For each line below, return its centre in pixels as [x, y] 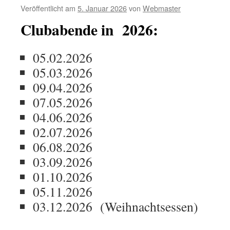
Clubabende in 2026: [89, 30]
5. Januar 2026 [102, 8]
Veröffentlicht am [48, 8]
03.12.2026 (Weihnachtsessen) [116, 207]
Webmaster [162, 8]
